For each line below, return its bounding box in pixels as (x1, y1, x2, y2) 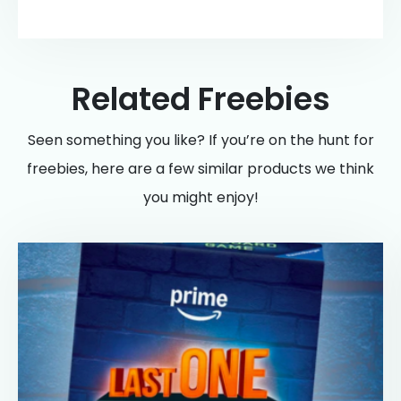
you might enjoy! (142, 186, 259, 208)
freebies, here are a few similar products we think (27, 158, 374, 179)
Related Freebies (71, 76, 330, 121)
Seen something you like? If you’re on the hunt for (27, 129, 374, 150)
